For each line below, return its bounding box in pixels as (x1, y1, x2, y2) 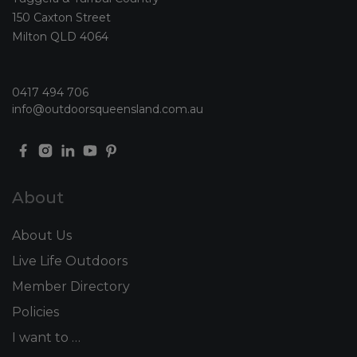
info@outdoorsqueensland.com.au (12, 102, 203, 117)
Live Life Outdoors (12, 253, 127, 269)
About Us (12, 228, 72, 244)
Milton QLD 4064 (12, 29, 108, 45)
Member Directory (12, 279, 130, 295)
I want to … (12, 330, 80, 346)
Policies (12, 304, 59, 320)
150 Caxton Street (12, 10, 111, 25)
